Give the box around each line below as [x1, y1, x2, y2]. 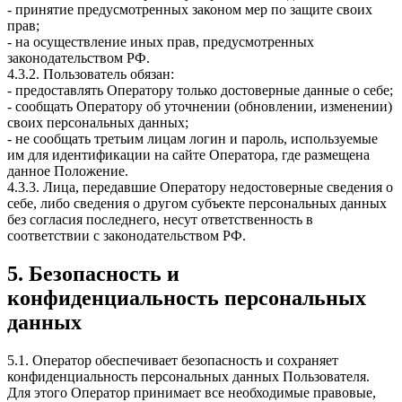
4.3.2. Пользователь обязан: [7, 66, 174, 83]
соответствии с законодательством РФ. [7, 228, 246, 244]
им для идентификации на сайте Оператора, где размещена [7, 147, 370, 163]
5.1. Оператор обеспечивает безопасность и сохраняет [7, 352, 338, 368]
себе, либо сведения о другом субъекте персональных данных [7, 196, 387, 212]
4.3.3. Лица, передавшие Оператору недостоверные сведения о [7, 179, 393, 196]
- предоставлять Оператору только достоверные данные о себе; [7, 83, 393, 99]
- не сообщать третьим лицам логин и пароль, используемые [7, 131, 378, 147]
